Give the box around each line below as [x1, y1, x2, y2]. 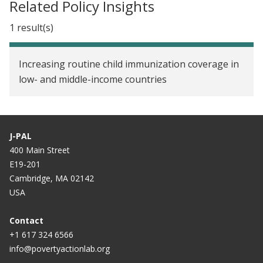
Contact [9, 215, 43, 226]
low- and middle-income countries [19, 73, 167, 86]
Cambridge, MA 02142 [9, 173, 94, 184]
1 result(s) [9, 21, 53, 34]
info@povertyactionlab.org [9, 243, 110, 254]
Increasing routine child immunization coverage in [19, 58, 239, 70]
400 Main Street [9, 144, 70, 156]
